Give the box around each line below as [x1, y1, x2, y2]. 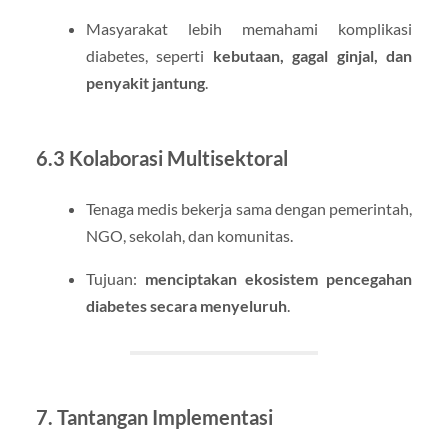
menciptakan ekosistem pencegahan [144, 269, 413, 289]
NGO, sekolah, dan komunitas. [85, 226, 293, 246]
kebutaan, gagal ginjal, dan [212, 46, 413, 66]
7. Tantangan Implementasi [35, 405, 273, 430]
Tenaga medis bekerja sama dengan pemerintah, [85, 199, 413, 219]
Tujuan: [85, 269, 145, 289]
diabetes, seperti [85, 46, 213, 66]
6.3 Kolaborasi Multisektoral [35, 146, 288, 171]
